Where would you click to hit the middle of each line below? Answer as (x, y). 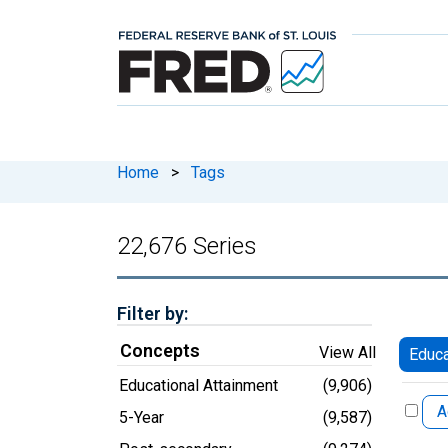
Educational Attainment (198, 385)
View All (347, 352)
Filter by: (152, 313)
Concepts (160, 350)
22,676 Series (187, 245)
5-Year (141, 417)
